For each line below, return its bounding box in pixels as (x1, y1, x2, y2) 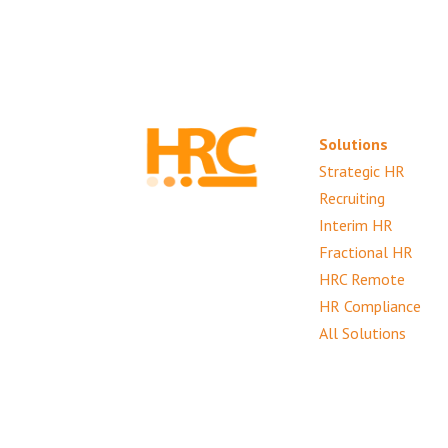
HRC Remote (318, 268, 405, 289)
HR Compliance (318, 295, 421, 316)
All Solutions (318, 322, 406, 343)
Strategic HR (318, 160, 405, 181)
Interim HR (318, 214, 393, 235)
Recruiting (318, 187, 385, 208)
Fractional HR (318, 241, 413, 262)
